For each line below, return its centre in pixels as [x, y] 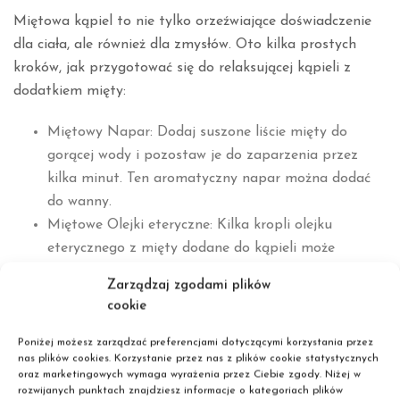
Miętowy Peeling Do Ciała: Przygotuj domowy [194, 295]
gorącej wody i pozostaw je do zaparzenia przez [202, 155]
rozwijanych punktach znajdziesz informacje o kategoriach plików [180, 391]
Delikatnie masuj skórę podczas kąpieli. [173, 364]
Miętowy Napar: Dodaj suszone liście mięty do [197, 132]
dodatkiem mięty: [70, 91]
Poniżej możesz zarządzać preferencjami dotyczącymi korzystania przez [196, 342]
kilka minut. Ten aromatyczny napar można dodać [208, 179]
